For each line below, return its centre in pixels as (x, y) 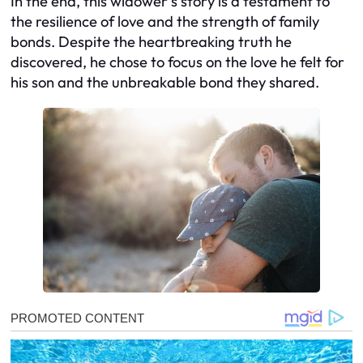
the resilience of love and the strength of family (165, 22)
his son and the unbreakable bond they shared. (165, 83)
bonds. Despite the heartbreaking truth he (151, 42)
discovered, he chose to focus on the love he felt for (177, 62)
